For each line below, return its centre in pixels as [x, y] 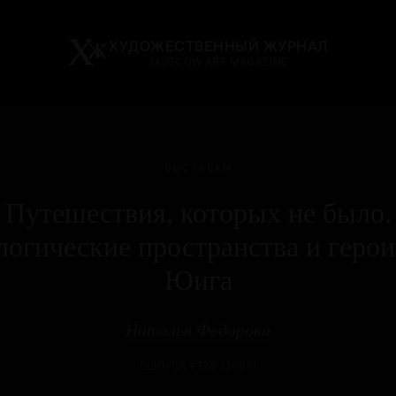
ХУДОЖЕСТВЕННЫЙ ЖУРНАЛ [219, 46]
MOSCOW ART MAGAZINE [219, 61]
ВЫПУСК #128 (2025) [198, 366]
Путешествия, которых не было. [198, 212]
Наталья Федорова [198, 329]
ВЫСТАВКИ [198, 168]
